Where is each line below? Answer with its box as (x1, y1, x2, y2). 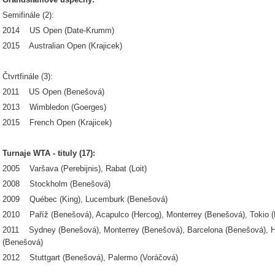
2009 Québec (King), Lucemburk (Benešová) (2, 195, 168, 204)
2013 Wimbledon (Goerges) (2, 103, 106, 112)
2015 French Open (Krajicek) (2, 118, 112, 127)
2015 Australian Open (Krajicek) (2, 41, 122, 50)
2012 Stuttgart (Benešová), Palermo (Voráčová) (2, 253, 178, 262)
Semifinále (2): (2, 10, 54, 20)
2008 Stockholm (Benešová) (2, 179, 110, 188)
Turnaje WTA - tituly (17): (2, 149, 95, 158)
